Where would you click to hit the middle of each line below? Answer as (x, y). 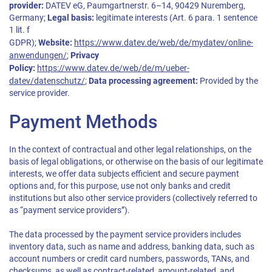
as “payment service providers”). (70, 210)
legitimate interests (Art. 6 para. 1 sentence (176, 18)
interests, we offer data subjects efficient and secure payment (124, 174)
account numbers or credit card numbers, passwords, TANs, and (129, 259)
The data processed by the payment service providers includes (125, 235)
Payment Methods (83, 122)
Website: (55, 43)
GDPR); (24, 43)
